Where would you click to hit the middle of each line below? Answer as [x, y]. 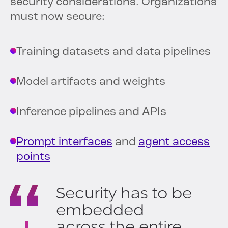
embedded [100, 210]
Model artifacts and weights [91, 82]
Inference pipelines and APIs [91, 112]
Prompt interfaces [64, 142]
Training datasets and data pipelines [113, 52]
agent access [174, 142]
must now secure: [58, 17]
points [33, 157]
